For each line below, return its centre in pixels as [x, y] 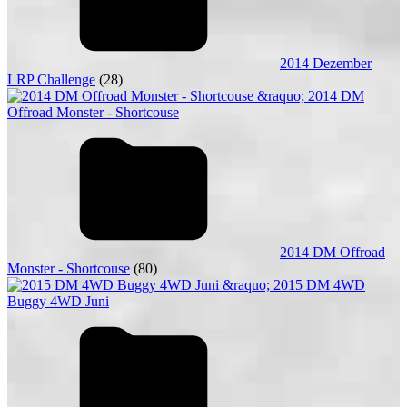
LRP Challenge [51, 79]
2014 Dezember [326, 63]
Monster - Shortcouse [69, 268]
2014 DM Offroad [333, 252]
